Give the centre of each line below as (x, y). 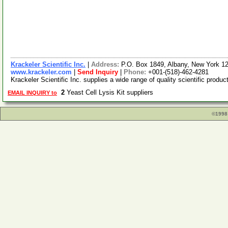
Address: (106, 64)
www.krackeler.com (41, 72)
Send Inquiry (98, 72)
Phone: (136, 72)
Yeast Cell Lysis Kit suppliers (111, 92)
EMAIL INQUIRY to (32, 93)
